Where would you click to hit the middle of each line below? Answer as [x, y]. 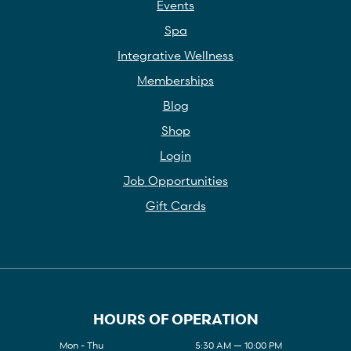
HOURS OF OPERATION [175, 318]
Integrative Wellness [175, 54]
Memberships [175, 80]
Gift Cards [175, 205]
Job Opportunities [175, 180]
